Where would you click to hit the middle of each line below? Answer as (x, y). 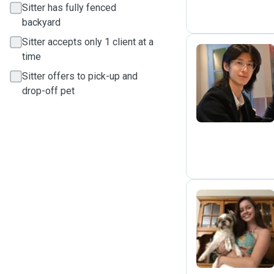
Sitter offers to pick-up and (80, 76)
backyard (41, 22)
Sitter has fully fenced (69, 8)
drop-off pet (48, 91)
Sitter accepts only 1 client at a (88, 42)
